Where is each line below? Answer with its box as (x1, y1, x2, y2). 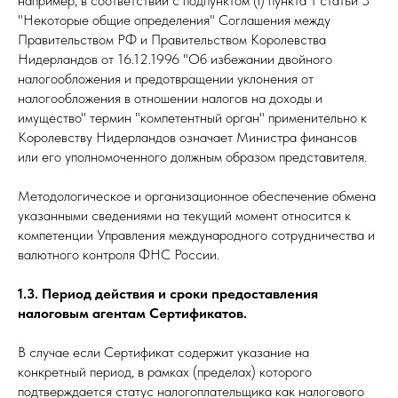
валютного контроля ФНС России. (18, 246, 219, 263)
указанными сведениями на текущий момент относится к (18, 207, 351, 224)
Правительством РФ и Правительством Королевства (18, 31, 326, 48)
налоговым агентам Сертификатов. (18, 305, 247, 322)
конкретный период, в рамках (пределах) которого (18, 363, 312, 380)
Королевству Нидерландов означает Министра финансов (18, 129, 357, 146)
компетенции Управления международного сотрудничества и (18, 227, 375, 243)
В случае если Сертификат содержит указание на (18, 344, 309, 361)
